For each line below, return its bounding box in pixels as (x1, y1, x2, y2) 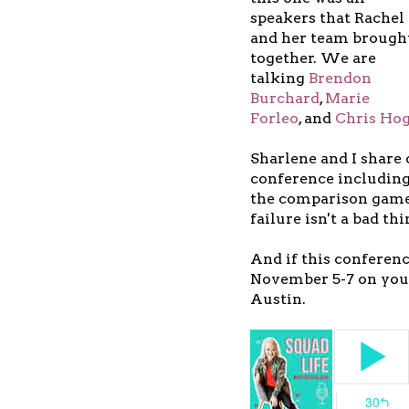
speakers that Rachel (250, 8, 404, 26)
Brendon (309, 68, 372, 87)
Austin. (250, 289, 306, 308)
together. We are (250, 48, 376, 67)
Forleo (250, 109, 299, 127)
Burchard (250, 89, 320, 107)
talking (250, 68, 309, 87)
